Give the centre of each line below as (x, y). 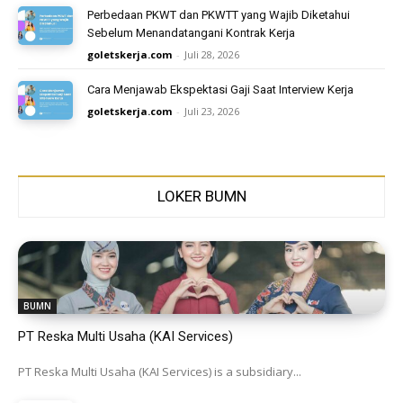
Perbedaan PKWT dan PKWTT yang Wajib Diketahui (219, 14)
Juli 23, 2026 (212, 111)
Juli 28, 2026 (212, 54)
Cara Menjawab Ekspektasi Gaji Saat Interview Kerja (221, 89)
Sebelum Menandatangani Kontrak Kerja (192, 32)
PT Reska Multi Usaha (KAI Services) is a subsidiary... (160, 372)
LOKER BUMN (201, 196)
